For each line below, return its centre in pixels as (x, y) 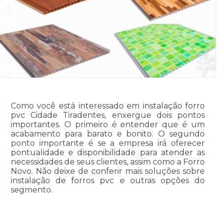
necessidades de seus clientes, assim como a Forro (108, 162)
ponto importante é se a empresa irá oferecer (108, 143)
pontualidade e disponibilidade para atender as (108, 152)
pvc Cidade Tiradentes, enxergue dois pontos (108, 115)
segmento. (31, 190)
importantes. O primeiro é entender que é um (108, 124)
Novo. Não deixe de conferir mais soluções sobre (108, 171)
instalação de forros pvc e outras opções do (108, 180)
